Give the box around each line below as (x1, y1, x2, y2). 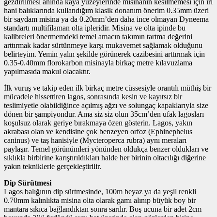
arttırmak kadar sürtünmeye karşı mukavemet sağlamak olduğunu (4, 41, 202, 49)
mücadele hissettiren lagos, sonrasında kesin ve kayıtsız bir (4, 92, 182, 101)
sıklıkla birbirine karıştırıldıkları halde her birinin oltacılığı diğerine (4, 153, 206, 162)
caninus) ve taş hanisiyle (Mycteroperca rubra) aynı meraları (4, 136, 186, 144)
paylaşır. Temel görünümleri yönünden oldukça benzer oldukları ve (4, 144, 208, 153)
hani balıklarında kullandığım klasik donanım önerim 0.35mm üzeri (4, 6, 209, 15)
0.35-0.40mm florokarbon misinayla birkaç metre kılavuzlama (4, 58, 192, 67)
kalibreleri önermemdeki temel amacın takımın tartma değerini (4, 32, 192, 41)
